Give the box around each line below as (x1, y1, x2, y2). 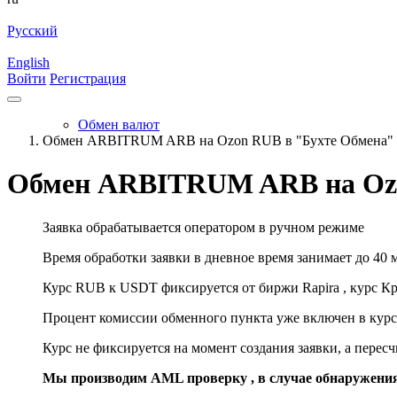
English (7, 55, 50, 70)
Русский (7, 23, 58, 38)
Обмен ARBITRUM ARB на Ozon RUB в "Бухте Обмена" (43, 133, 393, 148)
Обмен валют (78, 117, 160, 132)
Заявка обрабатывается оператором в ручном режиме (43, 219, 364, 235)
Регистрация (50, 71, 126, 86)
